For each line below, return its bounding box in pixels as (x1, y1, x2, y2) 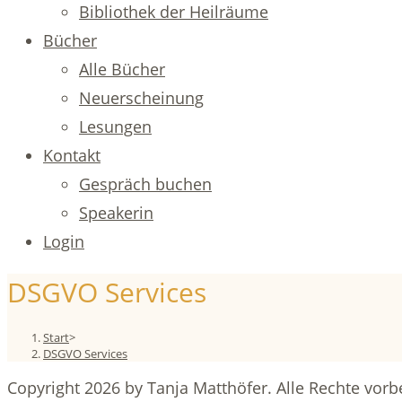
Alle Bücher (79, 58, 165, 80)
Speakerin (79, 202, 153, 223)
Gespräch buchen (79, 173, 212, 195)
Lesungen (79, 116, 152, 137)
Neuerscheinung (79, 87, 204, 109)
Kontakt (43, 144, 100, 166)
